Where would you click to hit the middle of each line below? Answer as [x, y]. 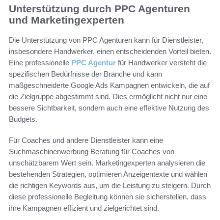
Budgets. [23, 119]
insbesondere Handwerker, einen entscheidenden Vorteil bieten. [110, 51]
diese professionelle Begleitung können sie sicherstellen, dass [108, 196]
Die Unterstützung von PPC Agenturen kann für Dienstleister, [106, 40]
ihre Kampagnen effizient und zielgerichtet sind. [84, 208]
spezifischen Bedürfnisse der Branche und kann [85, 74]
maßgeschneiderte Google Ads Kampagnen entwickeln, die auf [109, 85]
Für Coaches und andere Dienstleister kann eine [86, 140]
